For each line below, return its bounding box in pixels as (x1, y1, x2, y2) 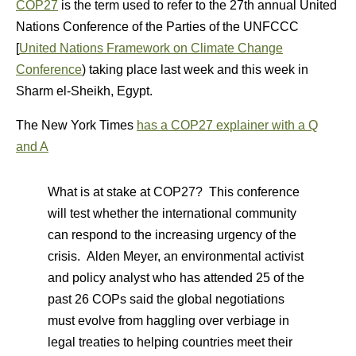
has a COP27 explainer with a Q (137, 118, 318, 132)
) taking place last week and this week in (82, 63, 308, 76)
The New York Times (16, 118, 137, 132)
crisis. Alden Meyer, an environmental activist (48, 250, 304, 263)
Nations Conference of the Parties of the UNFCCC (16, 20, 299, 33)
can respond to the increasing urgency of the (48, 228, 296, 242)
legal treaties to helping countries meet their (48, 335, 292, 349)
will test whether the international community (48, 207, 296, 220)
